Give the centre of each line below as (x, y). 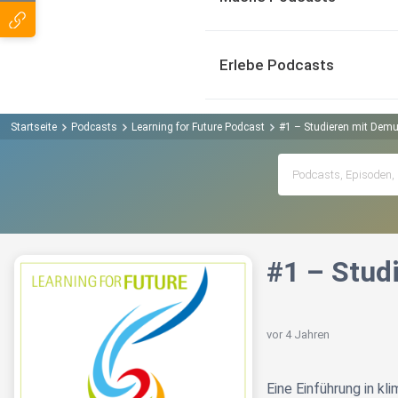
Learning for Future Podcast (198, 127)
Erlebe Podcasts (277, 65)
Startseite (34, 127)
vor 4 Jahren (298, 335)
